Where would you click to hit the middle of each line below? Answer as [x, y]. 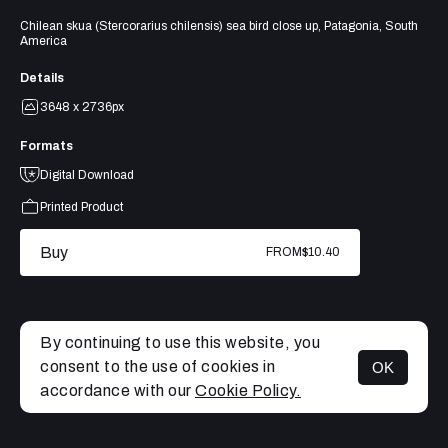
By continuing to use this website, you [180, 342]
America [43, 40]
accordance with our [117, 390]
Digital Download [87, 174]
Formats [46, 145]
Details [42, 77]
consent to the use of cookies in [157, 366]
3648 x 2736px [82, 106]
